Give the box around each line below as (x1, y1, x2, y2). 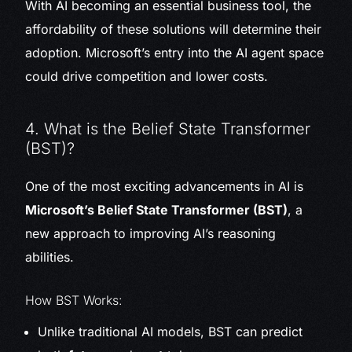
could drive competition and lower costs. (25, 68, 269, 85)
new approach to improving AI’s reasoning (25, 225, 277, 242)
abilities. (25, 249, 75, 266)
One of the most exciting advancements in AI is (25, 178, 304, 195)
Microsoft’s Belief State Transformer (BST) (25, 202, 288, 218)
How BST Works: (25, 292, 123, 309)
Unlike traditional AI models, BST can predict (38, 324, 303, 340)
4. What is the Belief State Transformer (25, 119, 311, 139)
